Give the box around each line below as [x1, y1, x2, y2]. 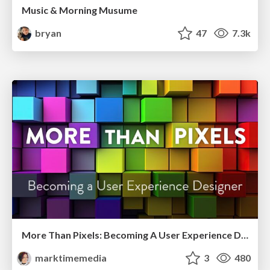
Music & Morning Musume [22, 4, 137, 16]
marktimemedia [33, 251, 107, 263]
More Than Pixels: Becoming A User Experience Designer [241, 228, 248, 240]
